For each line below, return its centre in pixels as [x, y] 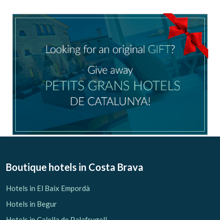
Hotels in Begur [31, 204]
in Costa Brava [111, 167]
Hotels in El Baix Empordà [48, 188]
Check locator [110, 36]
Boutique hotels [41, 167]
